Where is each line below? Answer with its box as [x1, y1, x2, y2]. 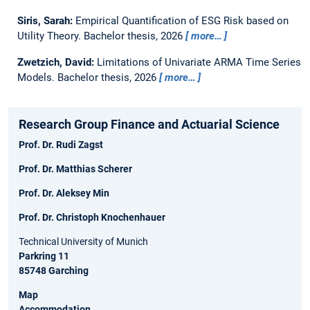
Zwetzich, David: [17, 56, 97, 69]
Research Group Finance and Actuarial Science [19, 117, 280, 132]
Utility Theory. [17, 30, 84, 43]
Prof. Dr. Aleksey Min [19, 188, 109, 199]
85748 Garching [19, 265, 89, 277]
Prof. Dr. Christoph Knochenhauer [19, 212, 165, 224]
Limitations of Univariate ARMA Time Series [96, 56, 301, 69]
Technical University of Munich [19, 236, 148, 248]
